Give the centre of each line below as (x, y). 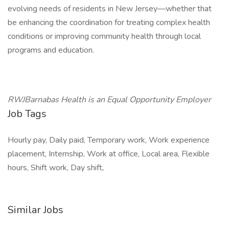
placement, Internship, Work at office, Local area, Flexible (109, 154)
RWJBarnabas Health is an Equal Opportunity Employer (109, 100)
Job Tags (27, 114)
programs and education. (51, 50)
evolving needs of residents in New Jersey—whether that (110, 9)
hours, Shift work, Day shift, (56, 168)
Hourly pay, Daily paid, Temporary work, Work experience (109, 140)
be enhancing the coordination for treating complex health (109, 22)
